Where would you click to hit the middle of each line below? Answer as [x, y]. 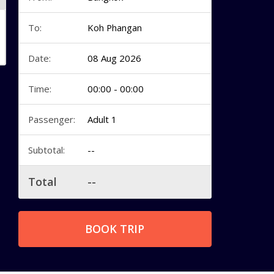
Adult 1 [102, 119]
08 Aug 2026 [114, 58]
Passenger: [51, 119]
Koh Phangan [114, 28]
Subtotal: [46, 150]
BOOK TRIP [115, 229]
